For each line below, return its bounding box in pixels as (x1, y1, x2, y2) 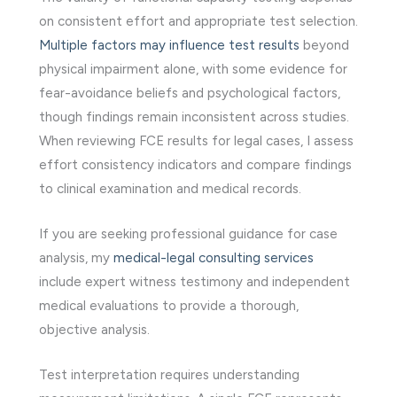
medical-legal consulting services (113, 249, 314, 266)
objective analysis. (39, 321, 150, 338)
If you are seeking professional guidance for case (39, 225, 338, 242)
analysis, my (39, 249, 113, 266)
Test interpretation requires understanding (39, 366, 300, 383)
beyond (300, 36, 349, 53)
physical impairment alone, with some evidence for (39, 60, 347, 77)
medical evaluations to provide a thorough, (39, 297, 299, 314)
